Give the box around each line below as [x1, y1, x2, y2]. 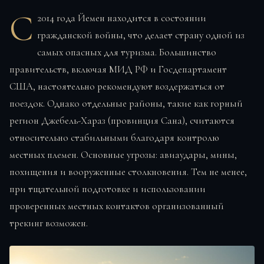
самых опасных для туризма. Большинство [37, 46, 217, 59]
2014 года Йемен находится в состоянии [37, 12, 207, 25]
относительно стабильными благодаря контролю [9, 131, 219, 144]
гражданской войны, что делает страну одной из [37, 29, 245, 42]
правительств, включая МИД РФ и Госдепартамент [9, 63, 227, 76]
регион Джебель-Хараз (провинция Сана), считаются [9, 114, 235, 127]
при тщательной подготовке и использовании [9, 183, 206, 196]
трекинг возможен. [9, 217, 88, 230]
